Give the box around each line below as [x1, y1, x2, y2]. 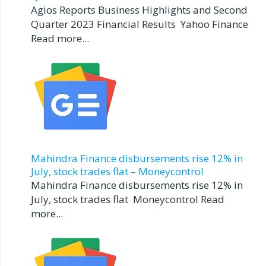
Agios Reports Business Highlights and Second [31, 2, 248, 17]
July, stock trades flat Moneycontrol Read [31, 192, 224, 206]
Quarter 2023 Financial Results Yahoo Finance [31, 17, 248, 31]
